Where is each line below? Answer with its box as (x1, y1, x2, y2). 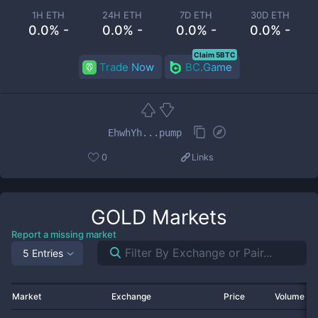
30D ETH (250, 9, 290, 21)
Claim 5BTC (193, 50, 236, 59)
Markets (146, 205, 227, 229)
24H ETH (102, 9, 142, 21)
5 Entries (23, 246, 63, 259)
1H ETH (32, 9, 65, 21)
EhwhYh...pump (108, 126, 182, 138)
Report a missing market (11, 229, 116, 240)
